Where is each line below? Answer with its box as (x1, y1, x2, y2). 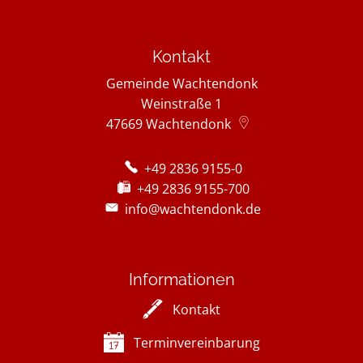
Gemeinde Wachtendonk (105, 75, 258, 92)
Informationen (128, 270, 235, 289)
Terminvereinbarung (133, 334, 260, 352)
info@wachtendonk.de (125, 200, 261, 218)
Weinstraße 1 (141, 95, 222, 113)
